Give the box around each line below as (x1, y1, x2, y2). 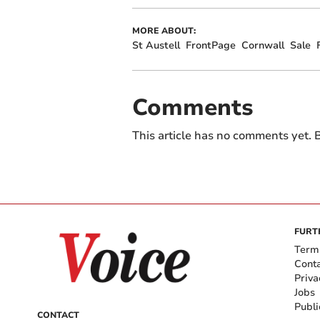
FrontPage (185, 38, 236, 52)
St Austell (131, 38, 180, 52)
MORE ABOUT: (131, 24, 196, 36)
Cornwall (241, 38, 284, 52)
